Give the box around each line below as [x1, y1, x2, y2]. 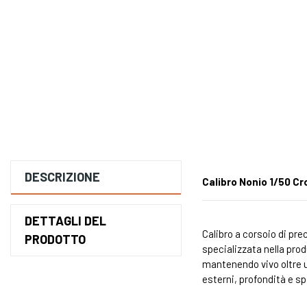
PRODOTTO [25, 232, 86, 247]
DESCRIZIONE [25, 169, 100, 185]
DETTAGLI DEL [25, 213, 106, 229]
